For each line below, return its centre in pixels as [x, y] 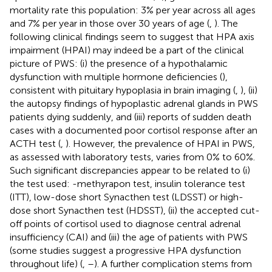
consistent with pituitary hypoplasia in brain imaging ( [123, 90]
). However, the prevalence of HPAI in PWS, [160, 143]
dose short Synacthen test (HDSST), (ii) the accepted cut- [135, 210]
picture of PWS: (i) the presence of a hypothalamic [119, 63]
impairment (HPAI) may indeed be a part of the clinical [127, 50]
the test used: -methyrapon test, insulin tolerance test [127, 183]
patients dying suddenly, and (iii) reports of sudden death [131, 117]
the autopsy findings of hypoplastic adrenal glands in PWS [134, 103]
